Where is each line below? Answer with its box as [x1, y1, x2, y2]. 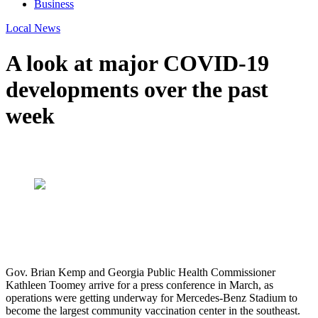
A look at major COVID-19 [6, 50, 269, 76]
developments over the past [6, 76, 268, 102]
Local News [6, 22, 60, 35]
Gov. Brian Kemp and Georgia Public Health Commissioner [6, 266, 275, 279]
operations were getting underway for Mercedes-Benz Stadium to [6, 292, 297, 305]
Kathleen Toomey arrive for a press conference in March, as [6, 279, 273, 292]
